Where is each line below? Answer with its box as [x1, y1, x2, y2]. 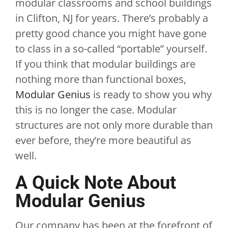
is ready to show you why [90, 88, 212, 101]
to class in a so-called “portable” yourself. [15, 42, 207, 55]
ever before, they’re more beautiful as [15, 133, 191, 147]
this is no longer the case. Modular [15, 103, 177, 117]
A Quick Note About [15, 172, 176, 193]
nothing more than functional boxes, [15, 72, 186, 86]
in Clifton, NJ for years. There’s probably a [15, 11, 208, 25]
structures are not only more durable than [15, 118, 213, 132]
